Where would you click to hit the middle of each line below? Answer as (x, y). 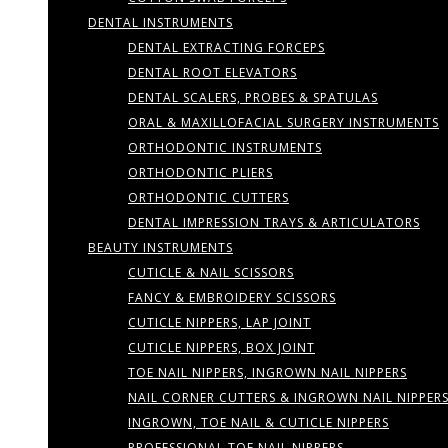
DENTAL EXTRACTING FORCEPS (226, 47)
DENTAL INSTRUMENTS (160, 22)
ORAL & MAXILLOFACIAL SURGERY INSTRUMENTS (283, 122)
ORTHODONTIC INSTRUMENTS (225, 147)
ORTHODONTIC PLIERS (200, 172)
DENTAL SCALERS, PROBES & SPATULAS (253, 97)
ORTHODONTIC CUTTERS (208, 197)
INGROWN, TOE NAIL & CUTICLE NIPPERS (258, 422)
